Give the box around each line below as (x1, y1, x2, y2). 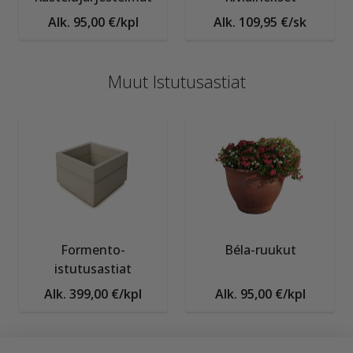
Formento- (61, 240, 125, 258)
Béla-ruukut (224, 240, 296, 258)
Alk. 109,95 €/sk (214, 13, 307, 31)
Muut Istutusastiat (107, 69, 246, 93)
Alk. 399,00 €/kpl (44, 284, 142, 303)
